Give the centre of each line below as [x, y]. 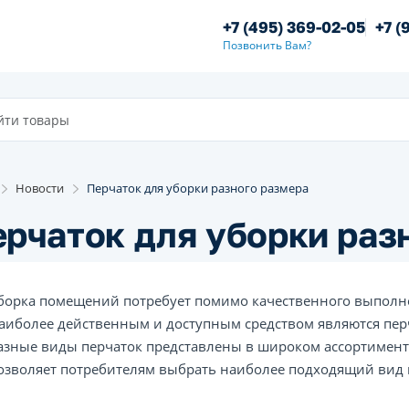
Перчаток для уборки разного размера [198, 188]
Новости [40, 188]
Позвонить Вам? [267, 45]
